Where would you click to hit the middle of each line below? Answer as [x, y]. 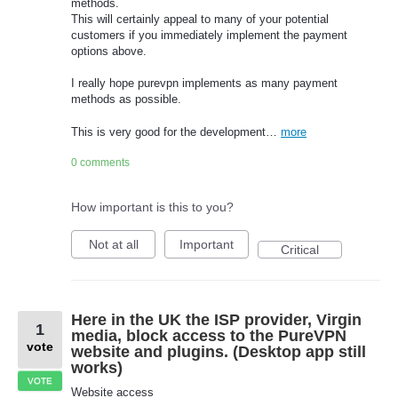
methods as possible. [126, 99]
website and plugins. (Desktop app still [219, 351]
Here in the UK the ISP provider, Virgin [216, 319]
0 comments [100, 162]
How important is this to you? [152, 207]
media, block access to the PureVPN [209, 335]
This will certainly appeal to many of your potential [200, 20]
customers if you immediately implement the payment [209, 36]
